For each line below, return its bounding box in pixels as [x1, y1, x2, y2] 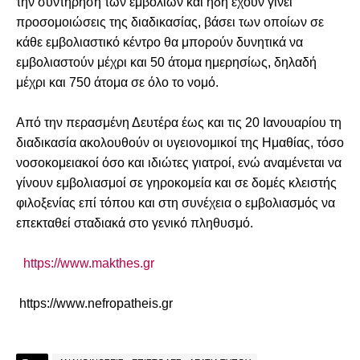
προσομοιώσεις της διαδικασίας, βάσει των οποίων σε [16, 14, 324, 29]
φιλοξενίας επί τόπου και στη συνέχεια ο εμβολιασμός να [16, 195, 335, 210]
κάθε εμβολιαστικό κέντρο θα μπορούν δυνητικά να [16, 35, 303, 49]
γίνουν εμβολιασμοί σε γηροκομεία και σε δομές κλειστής [16, 175, 337, 190]
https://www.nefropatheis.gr [19, 296, 173, 310]
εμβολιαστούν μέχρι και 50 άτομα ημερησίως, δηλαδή [16, 55, 317, 69]
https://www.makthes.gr [22, 256, 154, 270]
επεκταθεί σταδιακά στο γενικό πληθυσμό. [16, 215, 253, 230]
